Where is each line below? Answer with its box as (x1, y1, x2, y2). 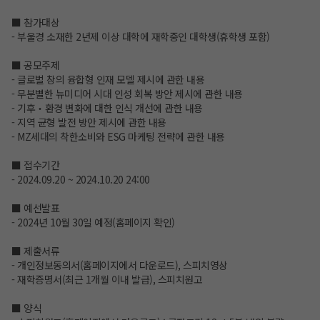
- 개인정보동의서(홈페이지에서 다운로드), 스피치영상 (11, 258, 228, 273)
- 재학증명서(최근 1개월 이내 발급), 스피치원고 (11, 272, 202, 287)
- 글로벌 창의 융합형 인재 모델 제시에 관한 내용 (11, 72, 204, 87)
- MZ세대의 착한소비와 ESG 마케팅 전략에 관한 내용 (11, 129, 225, 144)
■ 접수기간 (11, 158, 59, 173)
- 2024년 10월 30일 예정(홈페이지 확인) (11, 215, 175, 230)
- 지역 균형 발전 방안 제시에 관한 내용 (11, 115, 166, 130)
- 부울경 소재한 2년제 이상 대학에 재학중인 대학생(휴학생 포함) (11, 29, 270, 44)
